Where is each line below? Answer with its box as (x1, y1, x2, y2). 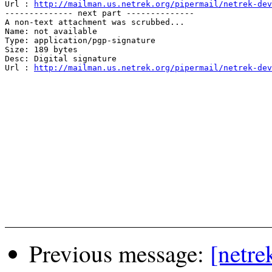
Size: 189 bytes (5, 44, 78, 54)
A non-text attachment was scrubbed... (5, 17, 185, 27)
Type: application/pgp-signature (5, 35, 155, 45)
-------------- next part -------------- (5, 8, 194, 18)
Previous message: (29, 237, 210, 269)
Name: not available (5, 26, 97, 36)
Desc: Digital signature (5, 53, 117, 63)
